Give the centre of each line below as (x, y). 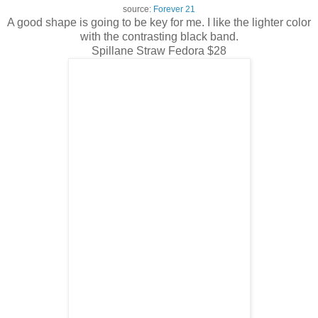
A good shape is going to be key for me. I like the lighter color (159, 23)
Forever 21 (174, 10)
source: (138, 10)
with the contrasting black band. (159, 37)
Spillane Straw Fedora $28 (159, 51)
